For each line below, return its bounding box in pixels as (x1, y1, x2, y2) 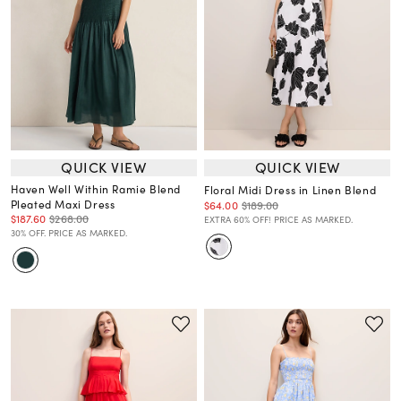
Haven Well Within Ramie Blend (10, 180, 182, 197)
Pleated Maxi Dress (10, 195, 115, 212)
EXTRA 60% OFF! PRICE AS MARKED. (204, 212, 353, 226)
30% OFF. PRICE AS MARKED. (10, 226, 127, 239)
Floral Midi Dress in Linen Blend (204, 181, 377, 198)
